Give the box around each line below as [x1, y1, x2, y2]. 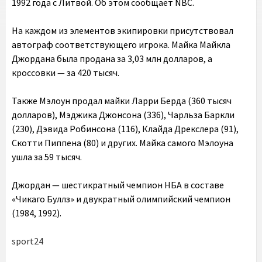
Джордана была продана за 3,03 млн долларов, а [12, 53, 212, 64]
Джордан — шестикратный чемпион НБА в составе [12, 179, 224, 191]
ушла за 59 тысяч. [12, 151, 82, 163]
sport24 [12, 235, 43, 247]
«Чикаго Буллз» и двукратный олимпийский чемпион [12, 193, 230, 205]
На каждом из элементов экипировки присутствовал [12, 25, 233, 36]
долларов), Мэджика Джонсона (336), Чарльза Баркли [12, 109, 235, 120]
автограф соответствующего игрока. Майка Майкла [12, 39, 230, 50]
